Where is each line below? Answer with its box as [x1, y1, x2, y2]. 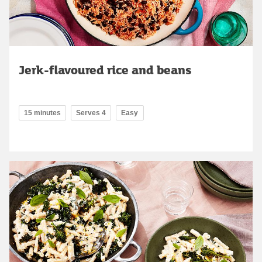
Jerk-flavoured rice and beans [19, 60, 191, 78]
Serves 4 [76, 108, 106, 117]
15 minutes [24, 108, 61, 117]
